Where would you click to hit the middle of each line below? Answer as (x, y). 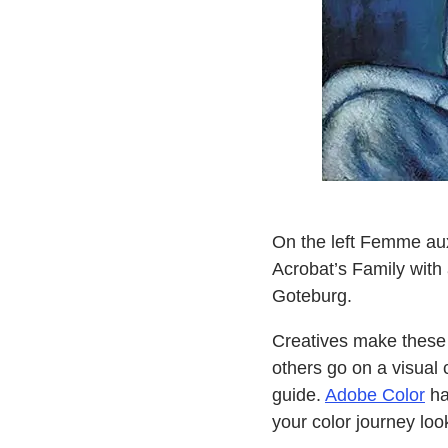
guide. (298, 395)
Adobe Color (374, 395)
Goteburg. (311, 296)
